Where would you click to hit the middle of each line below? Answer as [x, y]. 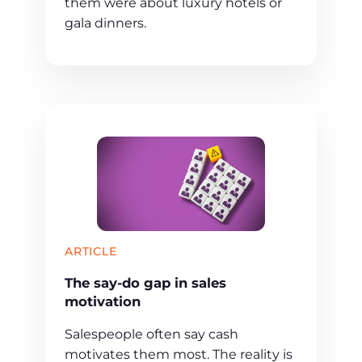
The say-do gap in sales [145, 282]
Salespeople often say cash [152, 335]
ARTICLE [91, 252]
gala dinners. [105, 23]
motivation [103, 301]
